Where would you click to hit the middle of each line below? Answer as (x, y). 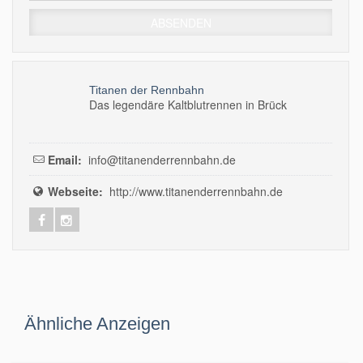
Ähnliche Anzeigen (97, 323)
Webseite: (75, 192)
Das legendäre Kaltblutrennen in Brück (188, 105)
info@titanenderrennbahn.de (162, 159)
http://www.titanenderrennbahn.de (196, 192)
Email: (65, 159)
